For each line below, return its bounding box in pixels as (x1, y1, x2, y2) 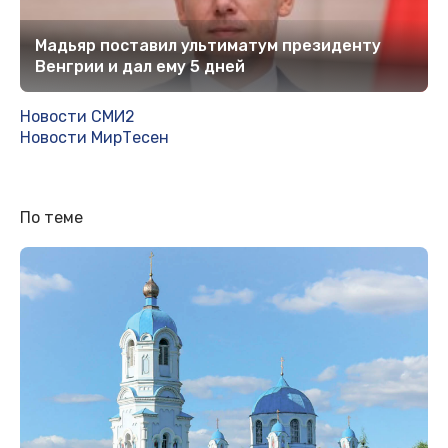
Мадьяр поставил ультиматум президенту (35, 35, 381, 55)
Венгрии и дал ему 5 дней (35, 56, 245, 76)
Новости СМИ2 (20, 106, 135, 126)
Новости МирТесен (20, 127, 169, 147)
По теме (20, 207, 83, 227)
